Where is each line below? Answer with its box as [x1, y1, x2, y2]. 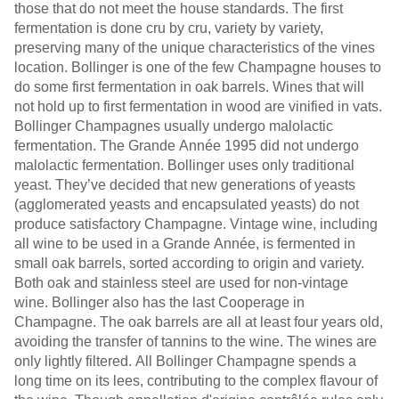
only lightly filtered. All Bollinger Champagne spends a [14, 354, 356, 369]
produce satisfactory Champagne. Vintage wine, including [14, 216, 378, 232]
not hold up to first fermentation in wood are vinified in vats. [14, 99, 382, 114]
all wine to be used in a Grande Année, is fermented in [14, 236, 355, 251]
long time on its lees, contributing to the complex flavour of [14, 373, 378, 388]
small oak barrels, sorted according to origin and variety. [14, 256, 364, 271]
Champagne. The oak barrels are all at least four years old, [14, 314, 383, 330]
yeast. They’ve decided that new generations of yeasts [14, 177, 355, 192]
